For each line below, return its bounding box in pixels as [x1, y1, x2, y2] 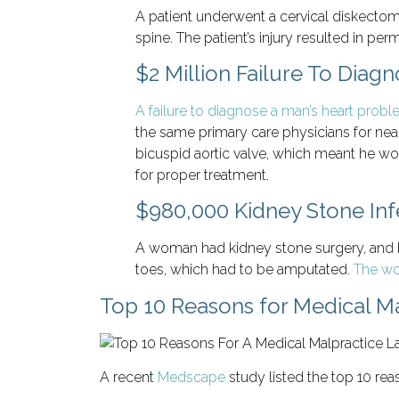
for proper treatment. [135, 167, 269, 184]
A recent [100, 369, 158, 387]
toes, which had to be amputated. [135, 261, 354, 279]
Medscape [158, 369, 225, 387]
